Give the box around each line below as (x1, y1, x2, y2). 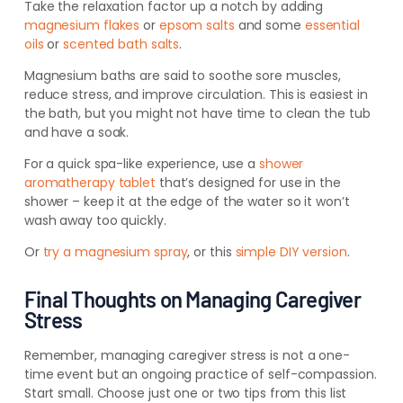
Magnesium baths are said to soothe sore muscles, (23, 67, 342, 85)
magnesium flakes (23, 16, 140, 35)
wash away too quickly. (23, 211, 166, 230)
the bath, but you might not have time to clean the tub (23, 104, 371, 123)
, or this (187, 243, 236, 262)
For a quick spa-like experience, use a (23, 155, 259, 174)
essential (304, 16, 360, 35)
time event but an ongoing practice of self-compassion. (23, 365, 377, 384)
